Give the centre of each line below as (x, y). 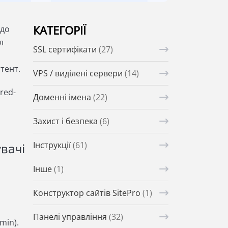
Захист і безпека (66, 121)
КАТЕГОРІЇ (59, 30)
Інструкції (53, 145)
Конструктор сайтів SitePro (88, 193)
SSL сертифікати (66, 50)
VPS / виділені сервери (79, 74)
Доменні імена (63, 97)
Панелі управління (71, 217)
